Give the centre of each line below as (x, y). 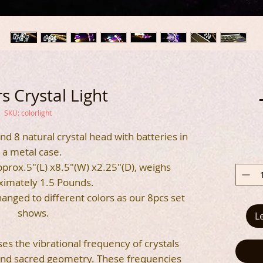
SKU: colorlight (28, 113)
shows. (34, 213)
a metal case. (34, 152)
